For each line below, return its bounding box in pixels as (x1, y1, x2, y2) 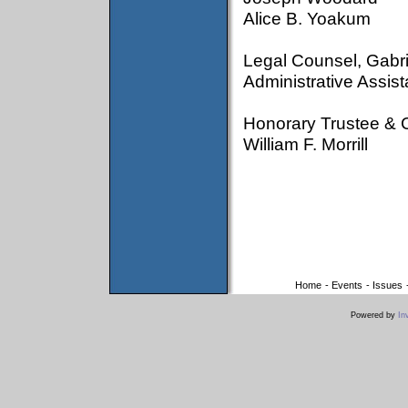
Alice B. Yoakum (243, 8, 371, 28)
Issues (372, 280, 403, 291)
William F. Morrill (243, 134, 368, 154)
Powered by (351, 311, 398, 320)
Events (331, 280, 362, 291)
